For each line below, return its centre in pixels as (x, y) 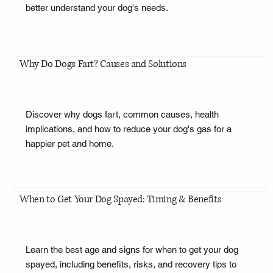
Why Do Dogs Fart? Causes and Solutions (103, 64)
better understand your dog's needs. (97, 8)
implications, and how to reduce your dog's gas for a (128, 129)
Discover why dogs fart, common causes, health (122, 114)
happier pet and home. (69, 143)
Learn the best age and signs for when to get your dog (132, 250)
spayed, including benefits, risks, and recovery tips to (131, 264)
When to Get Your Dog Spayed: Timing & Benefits (120, 200)
